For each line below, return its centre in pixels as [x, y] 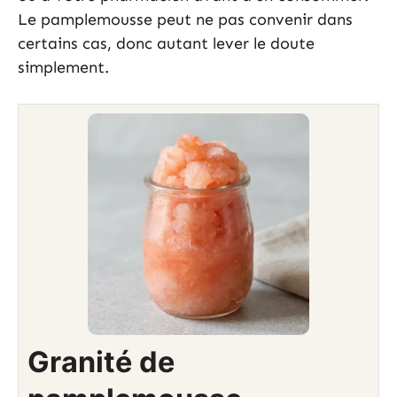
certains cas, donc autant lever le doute [166, 43]
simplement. [63, 67]
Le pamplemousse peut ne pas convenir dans [185, 19]
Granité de [101, 362]
